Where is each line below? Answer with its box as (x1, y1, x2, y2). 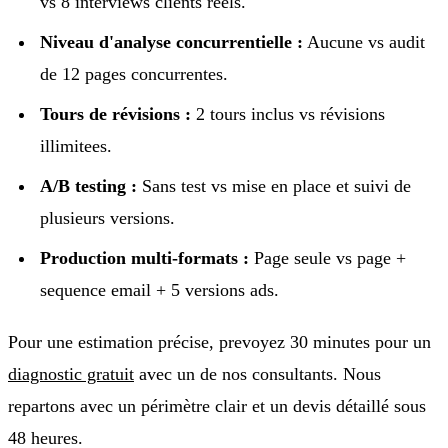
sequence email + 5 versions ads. (40, 279, 279, 300)
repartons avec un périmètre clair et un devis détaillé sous (8, 395, 426, 416)
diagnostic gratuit (8, 363, 134, 384)
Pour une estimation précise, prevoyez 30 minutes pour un (8, 331, 431, 352)
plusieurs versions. (40, 207, 175, 228)
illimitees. (40, 135, 112, 156)
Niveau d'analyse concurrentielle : (40, 31, 303, 52)
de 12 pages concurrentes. (40, 63, 228, 84)
